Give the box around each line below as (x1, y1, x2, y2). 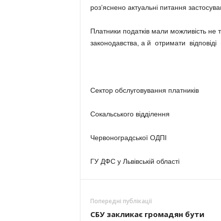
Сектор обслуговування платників (90, 86, 199, 94)
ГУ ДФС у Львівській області (90, 157, 180, 165)
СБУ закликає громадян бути (90, 209, 204, 219)
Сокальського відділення (90, 110, 170, 118)
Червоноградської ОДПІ (90, 134, 167, 142)
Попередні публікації (90, 197, 152, 205)
